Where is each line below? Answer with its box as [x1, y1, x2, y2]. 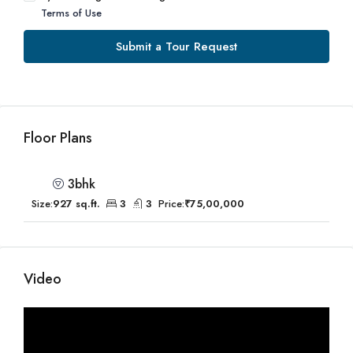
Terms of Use [41, 6, 102, 20]
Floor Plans [24, 128, 92, 148]
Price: [158, 196, 184, 211]
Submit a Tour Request [116, 38, 237, 55]
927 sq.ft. [53, 196, 100, 211]
